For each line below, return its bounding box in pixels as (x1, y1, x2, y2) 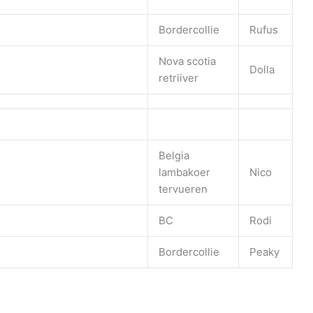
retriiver (159, 71, 198, 85)
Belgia (159, 148, 189, 162)
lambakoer (159, 165, 210, 179)
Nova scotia (159, 54, 216, 68)
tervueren (159, 182, 208, 196)
